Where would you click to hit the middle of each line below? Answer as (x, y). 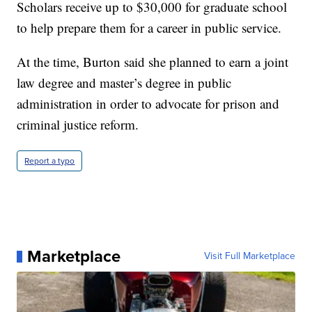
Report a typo (50, 161)
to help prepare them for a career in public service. (149, 28)
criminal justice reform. (78, 125)
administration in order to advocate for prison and (148, 104)
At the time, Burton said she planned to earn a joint (153, 62)
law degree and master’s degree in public (124, 83)
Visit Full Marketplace (249, 256)
